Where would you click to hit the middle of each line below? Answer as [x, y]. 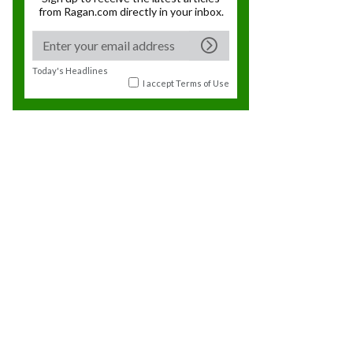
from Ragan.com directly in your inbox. [131, 11]
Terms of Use [203, 83]
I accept [159, 83]
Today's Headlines [70, 70]
